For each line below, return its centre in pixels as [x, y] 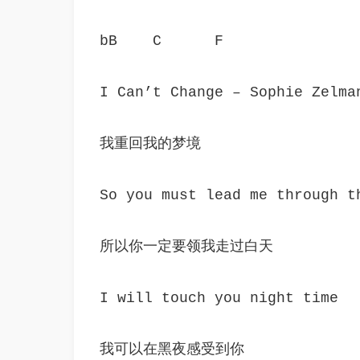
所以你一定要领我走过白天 [186, 247]
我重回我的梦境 [150, 144]
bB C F [162, 41]
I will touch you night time [219, 298]
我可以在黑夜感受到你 [172, 350]
